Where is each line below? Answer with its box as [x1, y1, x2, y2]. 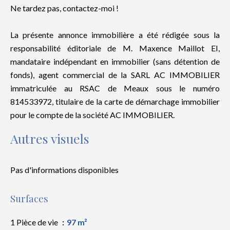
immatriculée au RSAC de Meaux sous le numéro [10, 83, 220, 93]
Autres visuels [10, 130, 89, 147]
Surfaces [10, 192, 48, 205]
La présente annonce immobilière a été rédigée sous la [10, 30, 220, 40]
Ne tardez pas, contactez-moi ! [10, 3, 119, 13]
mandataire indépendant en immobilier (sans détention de [10, 56, 220, 66]
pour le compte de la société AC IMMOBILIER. [10, 110, 175, 120]
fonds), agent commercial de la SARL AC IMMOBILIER [10, 70, 220, 80]
